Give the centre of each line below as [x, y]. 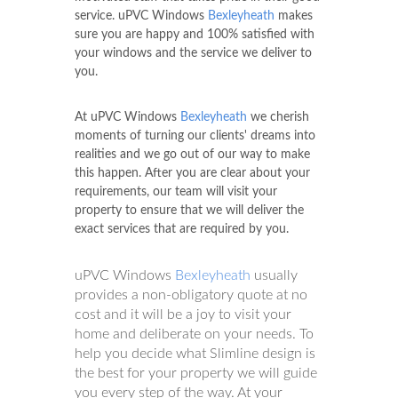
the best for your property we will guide [196, 374]
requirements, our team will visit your [176, 192]
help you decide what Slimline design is [195, 354]
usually [274, 276]
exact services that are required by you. [182, 230]
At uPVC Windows [127, 118]
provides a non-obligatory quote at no [191, 295]
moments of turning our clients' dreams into [195, 136]
